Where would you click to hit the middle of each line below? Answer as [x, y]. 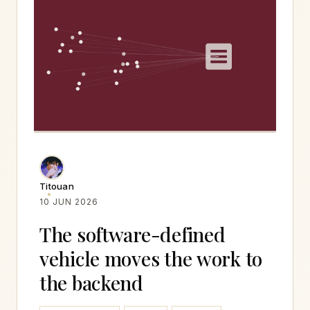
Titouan [57, 186]
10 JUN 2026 [69, 201]
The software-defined [133, 234]
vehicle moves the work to [151, 258]
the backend [91, 282]
